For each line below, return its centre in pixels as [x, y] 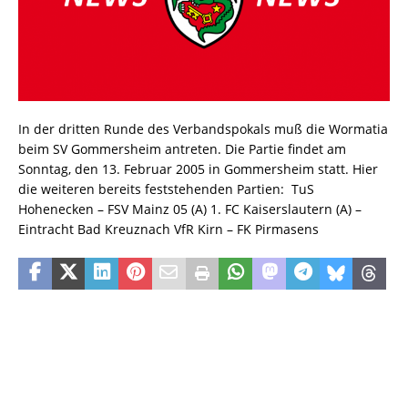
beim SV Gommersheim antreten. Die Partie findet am [182, 149]
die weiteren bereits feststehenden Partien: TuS [166, 189]
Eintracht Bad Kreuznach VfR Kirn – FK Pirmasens [168, 229]
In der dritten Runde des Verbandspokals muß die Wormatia [203, 129]
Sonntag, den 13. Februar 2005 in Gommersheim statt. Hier [198, 169]
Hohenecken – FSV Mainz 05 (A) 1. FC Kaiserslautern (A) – [192, 209]
